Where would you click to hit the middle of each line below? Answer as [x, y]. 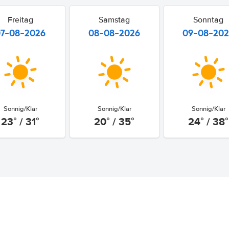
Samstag [114, 20]
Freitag [20, 20]
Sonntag [209, 20]
